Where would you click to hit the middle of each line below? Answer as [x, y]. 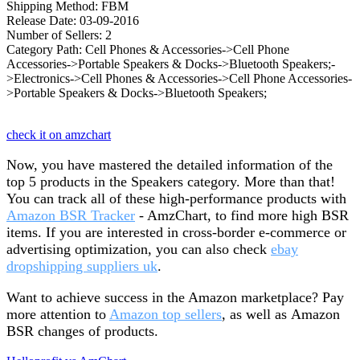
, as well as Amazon [281, 315]
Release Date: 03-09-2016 [73, 21]
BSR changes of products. [82, 331]
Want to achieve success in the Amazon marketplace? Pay [175, 298]
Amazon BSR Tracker [71, 216]
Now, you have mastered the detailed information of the [170, 165]
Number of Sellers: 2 [59, 35]
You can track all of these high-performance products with [176, 199]
